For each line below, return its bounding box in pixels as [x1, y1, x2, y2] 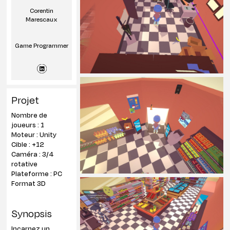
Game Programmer [15, 41, 69, 50]
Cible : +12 [11, 139, 45, 149]
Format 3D [11, 178, 46, 188]
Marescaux [26, 15, 58, 24]
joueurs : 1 [11, 120, 45, 130]
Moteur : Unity [11, 129, 57, 140]
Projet [11, 92, 40, 108]
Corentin [30, 6, 54, 15]
